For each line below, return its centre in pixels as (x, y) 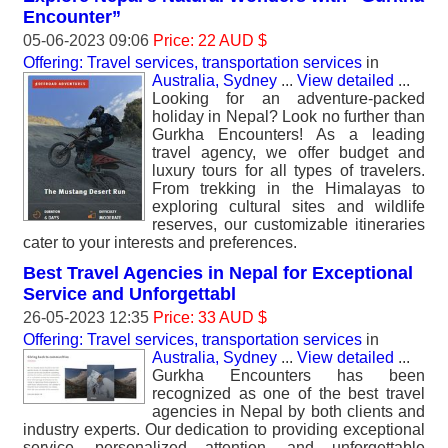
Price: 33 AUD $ (210, 317)
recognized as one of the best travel (288, 393)
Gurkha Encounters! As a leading (288, 134)
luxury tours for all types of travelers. (288, 170)
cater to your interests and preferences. (160, 242)
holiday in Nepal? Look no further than (288, 116)
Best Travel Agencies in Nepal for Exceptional (218, 273)
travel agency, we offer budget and (288, 152)
